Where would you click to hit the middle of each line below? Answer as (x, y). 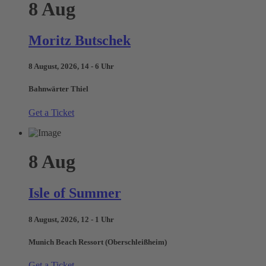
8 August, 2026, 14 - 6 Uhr (71, 66)
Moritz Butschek (80, 40)
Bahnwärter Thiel (58, 89)
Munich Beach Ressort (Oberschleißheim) (98, 242)
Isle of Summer (75, 193)
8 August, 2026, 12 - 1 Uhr (71, 219)
